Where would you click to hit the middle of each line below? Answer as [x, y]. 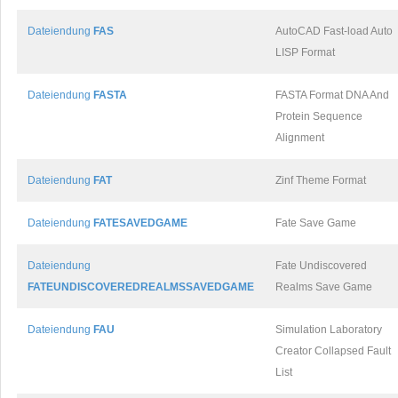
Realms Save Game [324, 287]
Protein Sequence [319, 116]
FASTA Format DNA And [332, 95]
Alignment [300, 138]
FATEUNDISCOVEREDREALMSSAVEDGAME [141, 287]
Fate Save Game [316, 223]
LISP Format [305, 52]
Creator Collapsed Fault [333, 351]
